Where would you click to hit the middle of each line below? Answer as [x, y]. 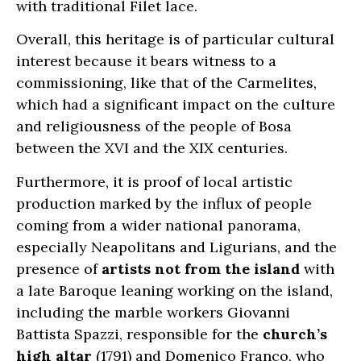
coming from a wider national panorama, [158, 225]
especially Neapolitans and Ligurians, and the [176, 247]
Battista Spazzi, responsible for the [139, 334]
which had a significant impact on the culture [176, 105]
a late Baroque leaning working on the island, [174, 290]
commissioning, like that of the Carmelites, [166, 83]
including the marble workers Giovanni [153, 312]
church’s [295, 334]
